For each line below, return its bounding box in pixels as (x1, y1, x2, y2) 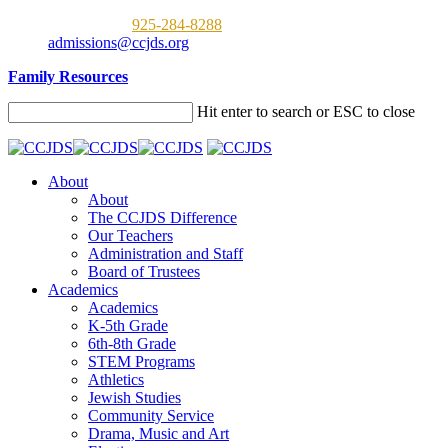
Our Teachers (88, 227, 173, 244)
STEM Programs (88, 353, 195, 370)
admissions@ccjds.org (48, 34, 189, 51)
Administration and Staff (88, 245, 243, 262)
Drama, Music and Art (88, 425, 229, 442)
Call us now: (48, 16, 132, 33)
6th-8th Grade (88, 335, 176, 352)
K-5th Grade (88, 317, 168, 334)
